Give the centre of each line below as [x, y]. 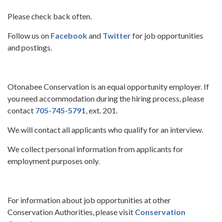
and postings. [30, 47]
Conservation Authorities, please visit [71, 212]
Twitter [117, 35]
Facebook [70, 35]
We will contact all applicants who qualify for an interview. [105, 129]
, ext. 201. [102, 110]
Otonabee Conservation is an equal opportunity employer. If [108, 86]
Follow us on [29, 35]
